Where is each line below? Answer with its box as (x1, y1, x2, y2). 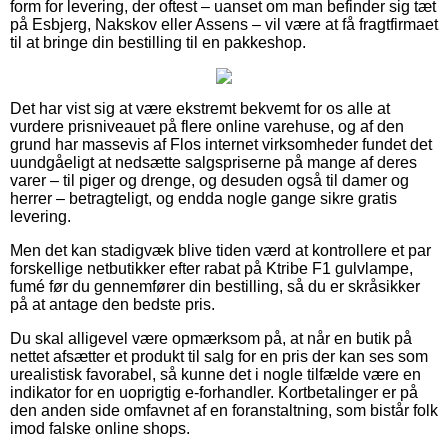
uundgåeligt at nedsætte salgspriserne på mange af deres (10, 153, 417, 171)
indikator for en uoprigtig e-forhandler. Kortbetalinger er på (10, 383, 418, 401)
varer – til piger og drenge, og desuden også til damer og (10, 171, 409, 189)
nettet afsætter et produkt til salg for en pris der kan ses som (10, 347, 428, 365)
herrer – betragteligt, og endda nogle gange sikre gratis (10, 189, 397, 207)
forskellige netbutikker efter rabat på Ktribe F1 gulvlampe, (10, 259, 413, 277)
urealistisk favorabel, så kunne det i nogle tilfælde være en (10, 365, 421, 383)
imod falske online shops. (10, 419, 190, 437)
